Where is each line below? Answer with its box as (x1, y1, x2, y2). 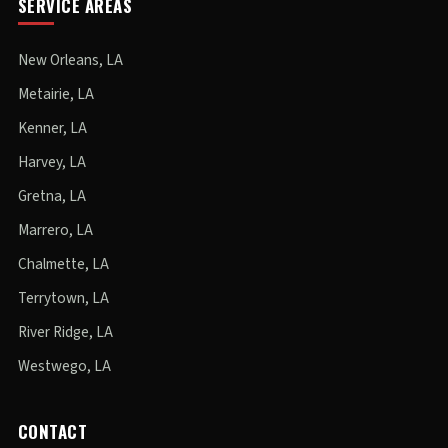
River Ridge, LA (17, 321, 113, 343)
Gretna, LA (17, 185, 86, 207)
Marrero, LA (17, 219, 93, 241)
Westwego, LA (17, 355, 111, 377)
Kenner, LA (17, 117, 87, 139)
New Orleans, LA (17, 49, 123, 71)
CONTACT (17, 419, 88, 444)
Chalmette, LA (17, 253, 109, 275)
